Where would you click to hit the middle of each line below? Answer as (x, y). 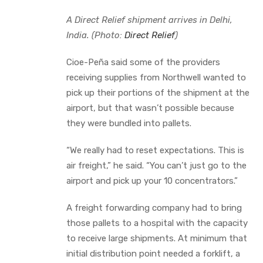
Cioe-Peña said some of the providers (143, 62)
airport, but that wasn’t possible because (150, 108)
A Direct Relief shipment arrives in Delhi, (149, 20)
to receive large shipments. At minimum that (157, 238)
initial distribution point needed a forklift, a (153, 253)
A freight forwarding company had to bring (154, 208)
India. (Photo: (95, 35)
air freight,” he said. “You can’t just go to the (156, 165)
